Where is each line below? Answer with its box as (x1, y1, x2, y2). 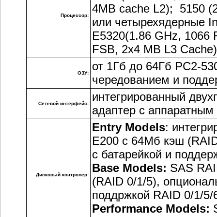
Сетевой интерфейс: (38, 101, 89, 106)
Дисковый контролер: (36, 172, 89, 177)
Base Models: (92, 161, 167, 174)
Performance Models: (92, 202, 210, 215)
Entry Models (92, 121, 165, 134)
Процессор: (61, 13, 89, 18)
